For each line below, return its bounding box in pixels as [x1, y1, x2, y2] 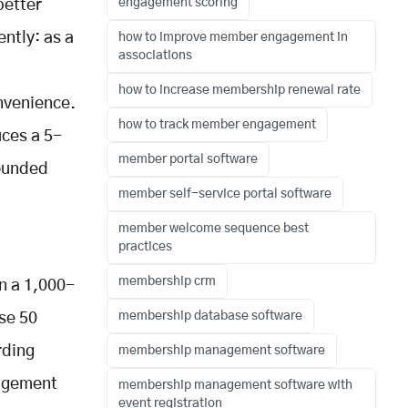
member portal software [118, 152, 258, 166]
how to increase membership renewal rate [118, 83, 361, 97]
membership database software [118, 309, 302, 322]
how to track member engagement [118, 117, 316, 131]
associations [118, 48, 192, 62]
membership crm [118, 274, 216, 288]
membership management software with [118, 378, 352, 392]
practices [118, 240, 172, 253]
